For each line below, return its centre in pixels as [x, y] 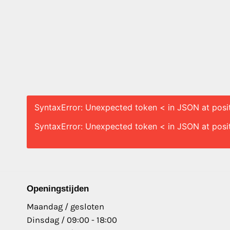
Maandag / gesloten [65, 206]
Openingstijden [58, 189]
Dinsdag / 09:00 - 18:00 [72, 220]
